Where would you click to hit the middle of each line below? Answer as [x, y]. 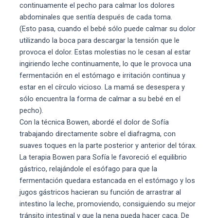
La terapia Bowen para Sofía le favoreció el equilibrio [103, 157]
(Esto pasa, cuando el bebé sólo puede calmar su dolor [108, 29]
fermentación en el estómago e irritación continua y [102, 76]
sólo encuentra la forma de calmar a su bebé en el [100, 99]
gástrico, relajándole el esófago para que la [88, 169]
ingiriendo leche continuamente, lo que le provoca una [105, 64]
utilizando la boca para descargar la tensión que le [100, 41]
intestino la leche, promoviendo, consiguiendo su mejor [108, 204]
